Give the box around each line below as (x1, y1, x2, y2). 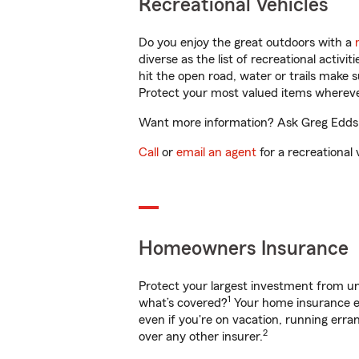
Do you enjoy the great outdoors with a (139, 36, 355, 49)
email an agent (176, 146, 256, 159)
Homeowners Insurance (139, 239, 349, 259)
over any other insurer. (139, 330, 263, 343)
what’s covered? (139, 296, 228, 309)
